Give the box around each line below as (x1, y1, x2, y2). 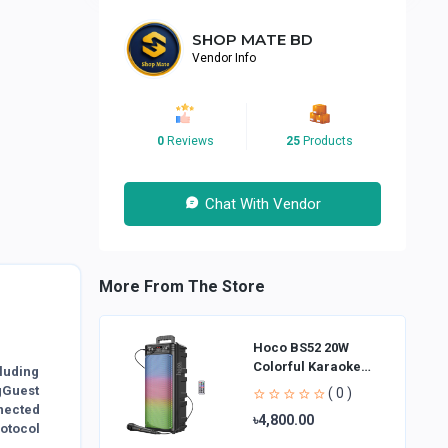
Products (299, 133, 353, 148)
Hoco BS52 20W (252, 340, 349, 356)
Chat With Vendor (204, 194, 321, 213)
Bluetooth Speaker (252, 378, 370, 394)
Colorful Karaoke (252, 359, 361, 375)
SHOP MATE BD (191, 30, 314, 50)
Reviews (163, 133, 214, 148)
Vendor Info (191, 51, 256, 66)
